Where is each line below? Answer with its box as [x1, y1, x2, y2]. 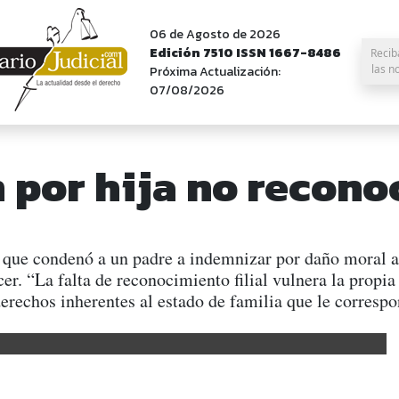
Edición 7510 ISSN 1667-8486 [150, 44, 341, 62]
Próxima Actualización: [150, 62, 281, 81]
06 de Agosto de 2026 [150, 25, 281, 44]
